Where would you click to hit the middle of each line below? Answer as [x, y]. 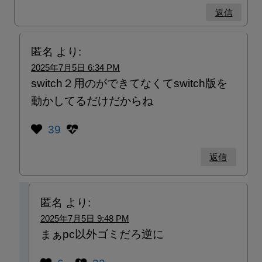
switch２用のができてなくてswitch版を [129, 83]
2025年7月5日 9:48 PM [85, 219]
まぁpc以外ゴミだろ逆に [102, 235]
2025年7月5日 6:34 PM [75, 67]
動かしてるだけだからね [92, 101]
